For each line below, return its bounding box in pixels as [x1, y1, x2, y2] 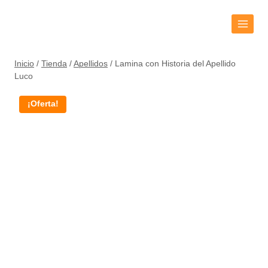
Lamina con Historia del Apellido [115, 59, 236, 68]
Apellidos [74, 59, 108, 68]
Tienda [41, 59, 67, 68]
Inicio [14, 59, 34, 68]
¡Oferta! [27, 99, 59, 109]
